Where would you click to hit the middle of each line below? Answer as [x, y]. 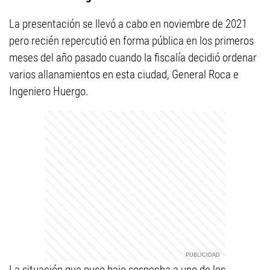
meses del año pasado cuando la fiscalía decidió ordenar [133, 58]
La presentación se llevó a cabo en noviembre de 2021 [128, 24]
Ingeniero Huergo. [49, 91]
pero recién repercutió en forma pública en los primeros [131, 41]
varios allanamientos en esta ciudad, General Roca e [124, 74]
